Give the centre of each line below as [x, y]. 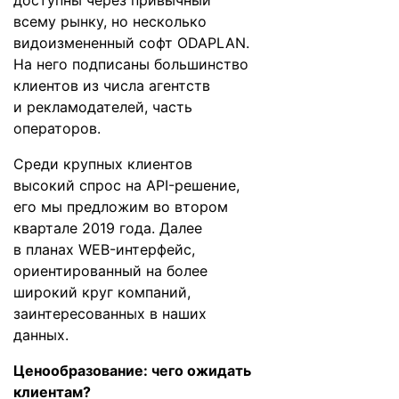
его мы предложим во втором [121, 207]
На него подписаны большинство [131, 64]
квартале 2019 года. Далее [108, 228]
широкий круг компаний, [102, 292]
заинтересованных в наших [110, 313]
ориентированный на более [110, 271]
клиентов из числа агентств [112, 85]
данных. [41, 335]
